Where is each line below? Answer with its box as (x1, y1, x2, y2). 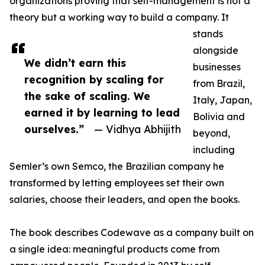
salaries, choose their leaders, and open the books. (9, 193, 240, 206)
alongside (193, 44, 238, 57)
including (193, 144, 235, 156)
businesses (193, 61, 241, 73)
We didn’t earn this (24, 56, 126, 70)
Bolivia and (193, 111, 245, 123)
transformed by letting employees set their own (9, 177, 224, 189)
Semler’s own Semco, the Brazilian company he (9, 160, 224, 173)
